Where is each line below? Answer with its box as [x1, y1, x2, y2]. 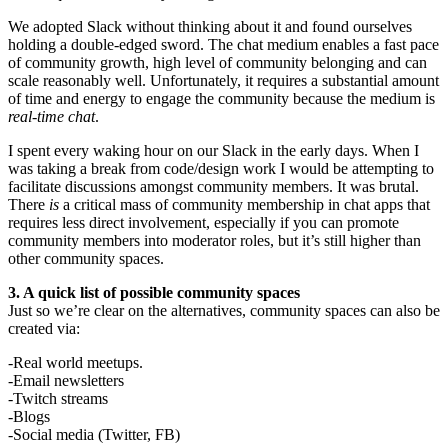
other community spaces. [8, 250, 164, 268]
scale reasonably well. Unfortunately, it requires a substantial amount [8, 72, 439, 90]
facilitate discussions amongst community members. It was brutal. [8, 178, 419, 196]
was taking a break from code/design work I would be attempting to [8, 160, 434, 178]
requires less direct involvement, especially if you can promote [8, 214, 399, 232]
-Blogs [8, 408, 50, 426]
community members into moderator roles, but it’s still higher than [8, 232, 421, 250]
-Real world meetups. [8, 354, 143, 372]
